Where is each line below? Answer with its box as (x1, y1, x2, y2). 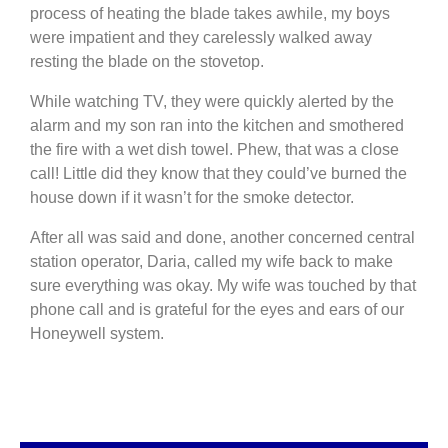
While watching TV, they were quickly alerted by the (30, 93, 394, 111)
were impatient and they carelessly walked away (30, 29, 372, 47)
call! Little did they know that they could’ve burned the (30, 165, 407, 183)
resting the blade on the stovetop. (30, 53, 264, 71)
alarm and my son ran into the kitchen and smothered (30, 117, 404, 135)
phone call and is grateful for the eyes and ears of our (30, 301, 404, 319)
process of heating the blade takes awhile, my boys (30, 5, 390, 23)
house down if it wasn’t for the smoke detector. (30, 189, 354, 207)
